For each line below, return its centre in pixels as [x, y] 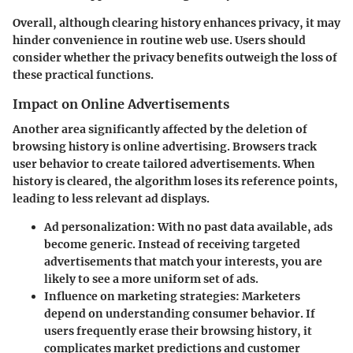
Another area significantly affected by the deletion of [160, 129]
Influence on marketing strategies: [142, 296]
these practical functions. [83, 74]
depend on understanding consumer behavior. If [180, 314]
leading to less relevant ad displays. [111, 199]
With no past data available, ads [244, 227]
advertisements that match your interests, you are [183, 262]
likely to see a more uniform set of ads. [151, 279]
